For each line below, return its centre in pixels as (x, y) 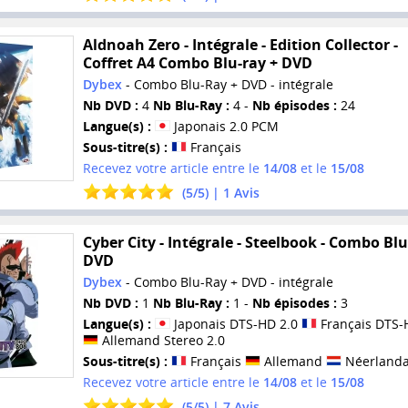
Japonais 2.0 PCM (224, 127)
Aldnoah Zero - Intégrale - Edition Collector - (240, 45)
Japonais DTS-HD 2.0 (235, 323)
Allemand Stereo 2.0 (161, 340)
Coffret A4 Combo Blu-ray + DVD (197, 63)
